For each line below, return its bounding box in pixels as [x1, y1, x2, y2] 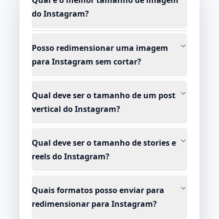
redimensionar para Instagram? [32, 198, 157, 210]
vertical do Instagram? [32, 104, 120, 115]
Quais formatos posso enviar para [32, 185, 164, 196]
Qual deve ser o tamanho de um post [32, 90, 175, 101]
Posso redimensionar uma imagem [32, 43, 168, 54]
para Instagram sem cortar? [32, 56, 141, 67]
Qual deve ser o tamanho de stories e [32, 137, 176, 149]
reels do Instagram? [32, 151, 109, 162]
